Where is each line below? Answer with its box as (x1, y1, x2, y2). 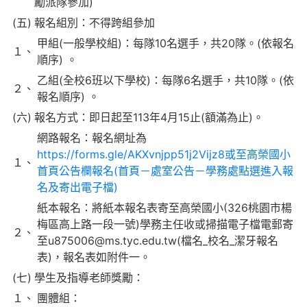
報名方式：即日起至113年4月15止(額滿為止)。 (34, 110, 264, 124)
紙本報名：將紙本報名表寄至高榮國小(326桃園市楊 (37, 201, 292, 214)
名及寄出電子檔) (37, 180, 118, 194)
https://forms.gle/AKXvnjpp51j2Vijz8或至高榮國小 (37, 147, 291, 161)
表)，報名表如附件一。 (37, 250, 151, 264)
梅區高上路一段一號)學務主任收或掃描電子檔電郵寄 (37, 217, 293, 231)
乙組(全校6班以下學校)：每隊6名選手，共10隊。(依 (37, 73, 294, 87)
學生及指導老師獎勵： (34, 271, 144, 284)
